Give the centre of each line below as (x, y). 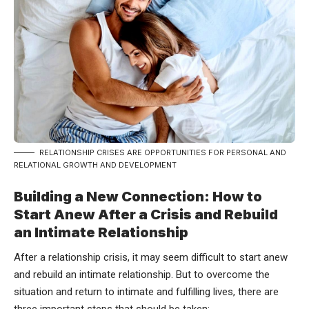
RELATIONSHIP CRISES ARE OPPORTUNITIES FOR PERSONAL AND (163, 152)
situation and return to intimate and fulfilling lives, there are (146, 291)
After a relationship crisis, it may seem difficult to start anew (151, 257)
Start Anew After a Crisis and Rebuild (146, 214)
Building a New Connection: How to (138, 196)
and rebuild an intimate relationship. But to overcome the (142, 274)
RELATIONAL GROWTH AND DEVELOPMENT (95, 165)
